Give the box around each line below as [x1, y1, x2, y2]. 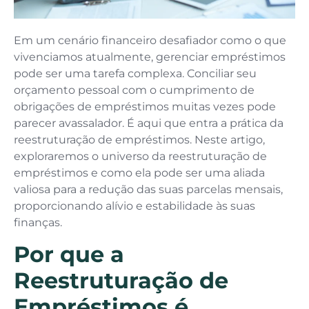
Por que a [14, 240, 124, 268]
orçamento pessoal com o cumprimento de [14, 83, 255, 97]
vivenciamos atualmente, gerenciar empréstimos [14, 50, 286, 64]
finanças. [14, 216, 62, 230]
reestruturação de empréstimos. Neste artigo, [14, 133, 265, 147]
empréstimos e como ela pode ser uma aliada [14, 166, 265, 180]
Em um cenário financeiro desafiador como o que [14, 34, 286, 48]
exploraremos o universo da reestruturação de [14, 150, 267, 163]
